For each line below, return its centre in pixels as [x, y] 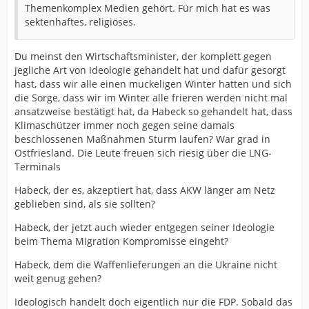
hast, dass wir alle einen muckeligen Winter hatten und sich [153, 84]
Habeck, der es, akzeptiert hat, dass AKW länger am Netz [145, 190]
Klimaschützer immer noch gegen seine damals [124, 125]
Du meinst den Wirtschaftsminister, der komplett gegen [143, 56]
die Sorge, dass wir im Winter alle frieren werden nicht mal [151, 98]
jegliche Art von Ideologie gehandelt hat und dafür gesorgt [150, 70]
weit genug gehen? [58, 278]
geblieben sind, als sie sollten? [85, 204]
